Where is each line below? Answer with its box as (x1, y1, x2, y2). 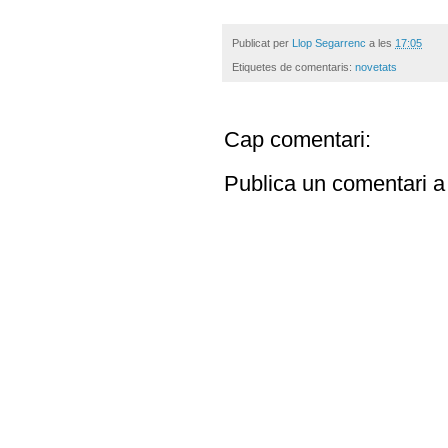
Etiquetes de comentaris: (232, 60, 355, 73)
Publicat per (232, 36, 292, 49)
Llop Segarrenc (292, 36, 366, 49)
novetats (355, 60, 397, 73)
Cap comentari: (224, 126, 371, 152)
